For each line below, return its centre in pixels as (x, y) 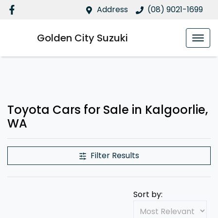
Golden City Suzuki (82, 38)
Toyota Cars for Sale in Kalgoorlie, (108, 110)
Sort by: (148, 194)
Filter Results (115, 155)
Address (112, 9)
